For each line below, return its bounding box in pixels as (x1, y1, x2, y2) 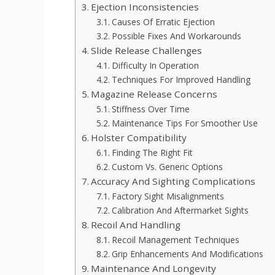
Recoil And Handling (91, 219, 181, 231)
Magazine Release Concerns (91, 88, 218, 101)
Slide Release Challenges (91, 44, 203, 57)
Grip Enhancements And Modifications (111, 248, 263, 260)
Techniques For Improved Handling (111, 74, 250, 86)
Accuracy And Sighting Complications (91, 175, 256, 188)
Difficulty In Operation (111, 60, 199, 72)
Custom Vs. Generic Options (111, 161, 223, 173)
